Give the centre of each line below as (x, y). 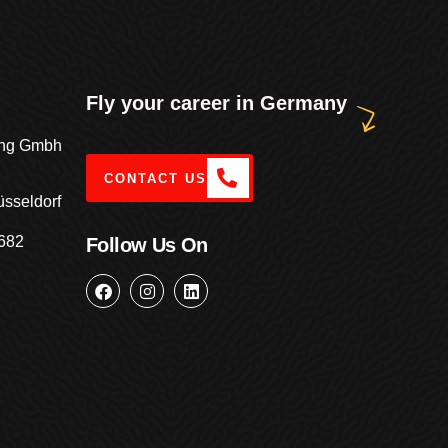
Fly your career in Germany (216, 103)
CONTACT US (155, 178)
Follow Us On (147, 245)
